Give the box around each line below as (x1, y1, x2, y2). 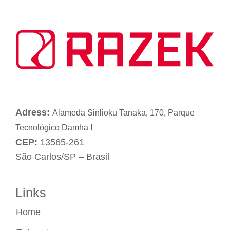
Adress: (15, 107, 50, 118)
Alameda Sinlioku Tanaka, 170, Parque (52, 108, 195, 117)
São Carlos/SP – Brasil (15, 151, 109, 162)
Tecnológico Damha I (15, 123, 92, 132)
